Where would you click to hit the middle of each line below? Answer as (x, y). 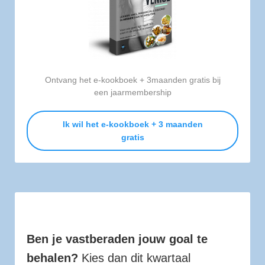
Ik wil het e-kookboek (107, 124)
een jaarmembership (132, 92)
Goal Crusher (132, 214)
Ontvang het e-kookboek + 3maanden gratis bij (132, 80)
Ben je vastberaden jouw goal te (117, 239)
